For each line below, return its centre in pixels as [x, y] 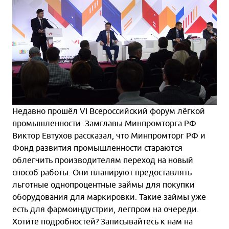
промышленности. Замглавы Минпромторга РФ [104, 123]
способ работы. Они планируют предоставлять [102, 172]
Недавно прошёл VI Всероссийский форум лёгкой [109, 111]
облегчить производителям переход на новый [103, 160]
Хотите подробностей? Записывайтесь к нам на [102, 221]
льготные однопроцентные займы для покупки [104, 184]
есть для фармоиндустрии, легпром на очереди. [106, 209]
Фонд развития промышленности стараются [97, 147]
